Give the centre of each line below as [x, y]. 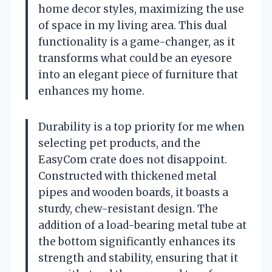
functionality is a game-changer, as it [137, 42]
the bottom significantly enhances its [137, 241]
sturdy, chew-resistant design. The [128, 209]
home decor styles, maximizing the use [141, 9]
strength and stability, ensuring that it [138, 258]
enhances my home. [91, 91]
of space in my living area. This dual [133, 25]
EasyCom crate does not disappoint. [133, 159]
